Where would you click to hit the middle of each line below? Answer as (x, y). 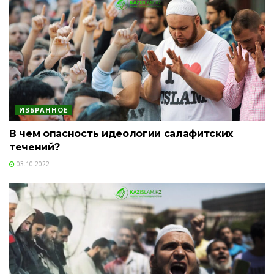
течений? (35, 147)
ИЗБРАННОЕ (43, 110)
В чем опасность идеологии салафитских (121, 134)
